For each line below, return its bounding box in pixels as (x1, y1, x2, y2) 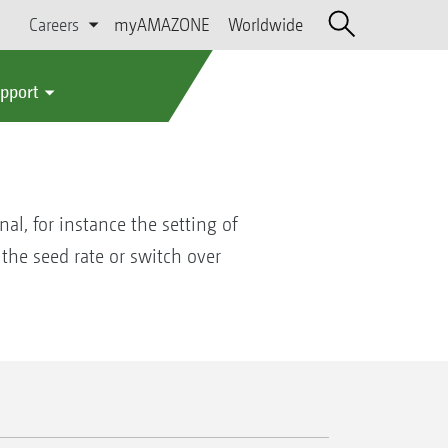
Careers (29, 14, 80, 35)
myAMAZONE (113, 14, 210, 35)
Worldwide (227, 14, 303, 35)
